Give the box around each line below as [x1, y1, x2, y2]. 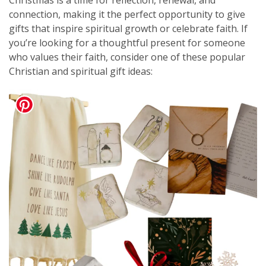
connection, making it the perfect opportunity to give [9, 8, 245, 21]
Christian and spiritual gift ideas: [9, 65, 153, 78]
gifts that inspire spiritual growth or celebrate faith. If [9, 22, 248, 36]
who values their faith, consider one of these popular [9, 50, 245, 64]
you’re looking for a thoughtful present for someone [9, 36, 245, 50]
